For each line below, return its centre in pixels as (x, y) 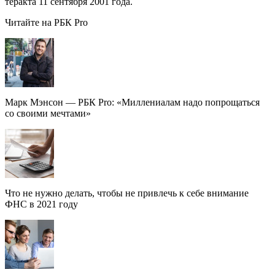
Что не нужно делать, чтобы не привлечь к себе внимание (127, 193)
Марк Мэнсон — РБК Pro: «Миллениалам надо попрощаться (132, 102)
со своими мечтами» (48, 113)
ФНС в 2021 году (41, 204)
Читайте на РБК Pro (46, 22)
